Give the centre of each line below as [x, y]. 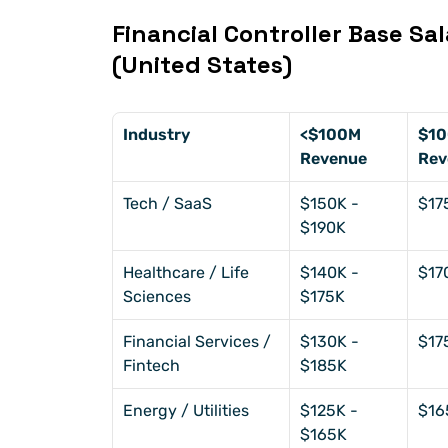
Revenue [333, 159]
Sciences [157, 297]
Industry [156, 135]
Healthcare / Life [186, 273]
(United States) [202, 65]
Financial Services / [197, 342]
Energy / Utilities [186, 411]
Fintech [151, 366]
